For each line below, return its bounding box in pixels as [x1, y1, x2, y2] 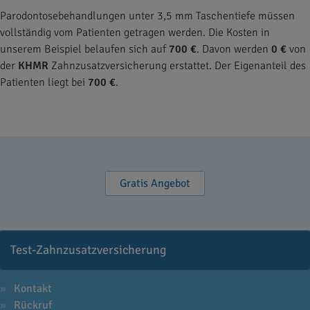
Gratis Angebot [120, 176, 190, 190]
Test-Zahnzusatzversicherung [10, 242, 167, 257]
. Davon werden [197, 42, 271, 56]
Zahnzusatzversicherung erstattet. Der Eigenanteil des [48, 59, 306, 73]
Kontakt [14, 282, 52, 295]
